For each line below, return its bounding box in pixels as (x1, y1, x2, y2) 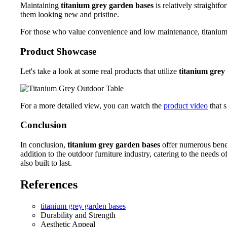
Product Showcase (20, 46, 96, 57)
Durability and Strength (41, 211, 116, 219)
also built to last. (20, 159, 72, 168)
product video (164, 101, 208, 110)
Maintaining (20, 1, 61, 10)
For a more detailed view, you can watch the (20, 101, 164, 110)
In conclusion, (20, 140, 67, 149)
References (20, 178, 78, 192)
